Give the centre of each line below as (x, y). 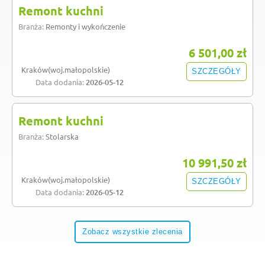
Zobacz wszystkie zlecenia (132, 232)
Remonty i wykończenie (85, 26)
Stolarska (62, 136)
